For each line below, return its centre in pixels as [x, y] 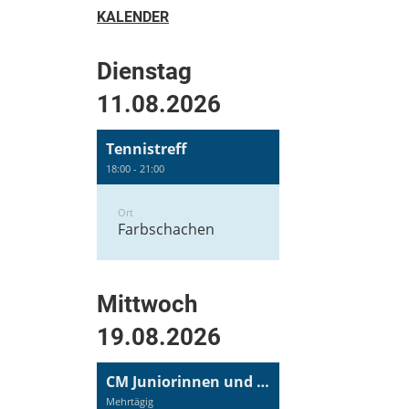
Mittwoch [147, 304]
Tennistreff [146, 149]
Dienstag [144, 72]
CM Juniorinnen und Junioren [263, 382]
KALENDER [133, 17]
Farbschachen [166, 230]
